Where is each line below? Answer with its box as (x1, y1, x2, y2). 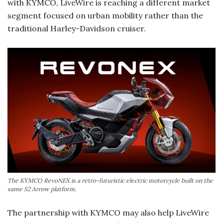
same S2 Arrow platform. (7, 185, 76, 193)
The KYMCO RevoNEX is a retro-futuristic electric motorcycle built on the (7, 177, 213, 185)
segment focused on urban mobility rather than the (7, 10, 203, 21)
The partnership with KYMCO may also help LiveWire (7, 208, 209, 218)
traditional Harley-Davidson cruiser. (7, 23, 146, 34)
